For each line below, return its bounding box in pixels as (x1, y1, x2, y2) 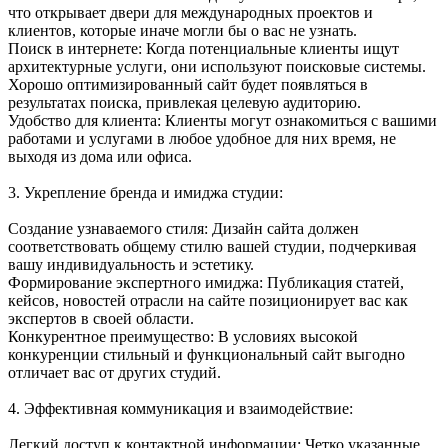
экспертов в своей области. (8, 310, 194, 328)
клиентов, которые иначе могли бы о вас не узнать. (8, 22, 357, 40)
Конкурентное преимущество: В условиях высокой (8, 328, 358, 346)
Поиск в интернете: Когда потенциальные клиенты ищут (8, 40, 399, 58)
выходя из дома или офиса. (8, 148, 192, 166)
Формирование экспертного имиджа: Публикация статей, (8, 274, 404, 292)
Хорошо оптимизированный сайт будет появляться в (8, 76, 368, 94)
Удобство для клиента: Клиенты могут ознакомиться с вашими (8, 112, 437, 130)
